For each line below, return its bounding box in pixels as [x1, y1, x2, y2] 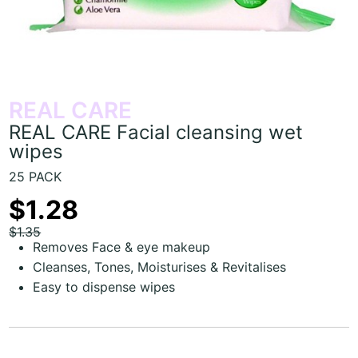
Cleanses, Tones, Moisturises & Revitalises [33, 258, 287, 275]
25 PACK [9, 168, 62, 185]
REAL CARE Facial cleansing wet [9, 120, 304, 144]
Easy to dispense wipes [33, 278, 176, 295]
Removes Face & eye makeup [33, 238, 211, 255]
